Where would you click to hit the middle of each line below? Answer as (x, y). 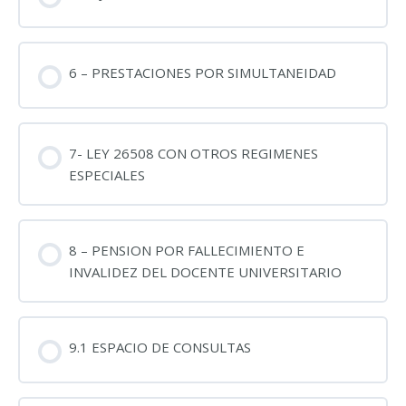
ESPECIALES (106, 175)
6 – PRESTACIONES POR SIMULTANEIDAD (202, 73)
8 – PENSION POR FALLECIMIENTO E (186, 250)
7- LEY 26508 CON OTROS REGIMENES (193, 153)
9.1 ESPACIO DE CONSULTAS (159, 347)
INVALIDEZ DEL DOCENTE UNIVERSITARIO (205, 272)
